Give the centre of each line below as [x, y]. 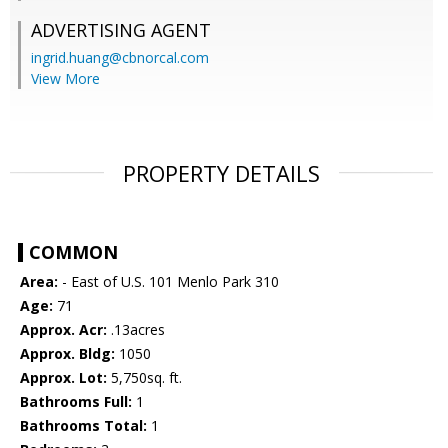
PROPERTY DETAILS [221, 173]
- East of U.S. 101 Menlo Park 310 [168, 282]
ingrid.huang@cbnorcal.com [120, 58]
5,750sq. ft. [144, 378]
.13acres [136, 330]
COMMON [73, 252]
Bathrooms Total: [83, 426]
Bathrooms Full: [76, 402]
